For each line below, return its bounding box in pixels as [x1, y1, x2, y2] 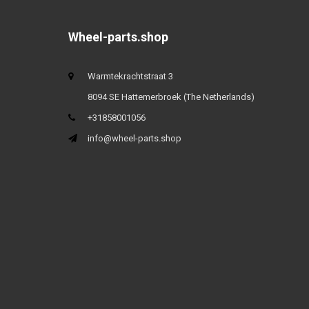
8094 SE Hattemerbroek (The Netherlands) [87, 91, 255, 102]
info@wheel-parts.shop [87, 132, 181, 143]
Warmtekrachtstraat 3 [87, 70, 173, 81]
